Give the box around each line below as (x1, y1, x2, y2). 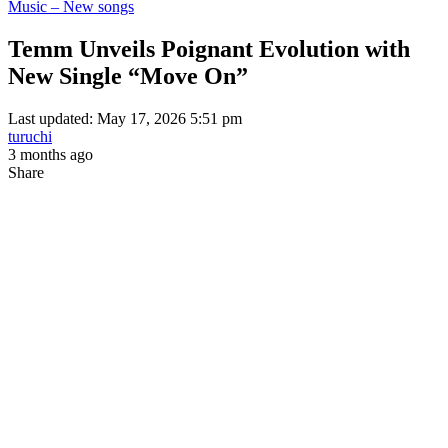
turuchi (8, 127, 52, 145)
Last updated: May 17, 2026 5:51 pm (8, 109, 242, 127)
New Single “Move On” (8, 62, 248, 89)
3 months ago (8, 145, 93, 163)
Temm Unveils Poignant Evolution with (8, 35, 410, 62)
